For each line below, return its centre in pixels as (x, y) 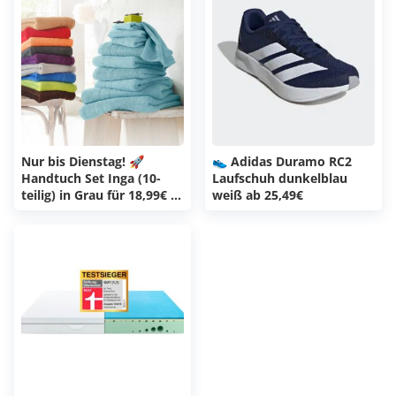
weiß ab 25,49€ (258, 195)
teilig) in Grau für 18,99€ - (98, 195)
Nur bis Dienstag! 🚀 (83, 162)
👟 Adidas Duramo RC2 (282, 162)
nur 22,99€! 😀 (64, 229)
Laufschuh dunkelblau (280, 179)
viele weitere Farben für (94, 212)
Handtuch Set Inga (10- (91, 179)
